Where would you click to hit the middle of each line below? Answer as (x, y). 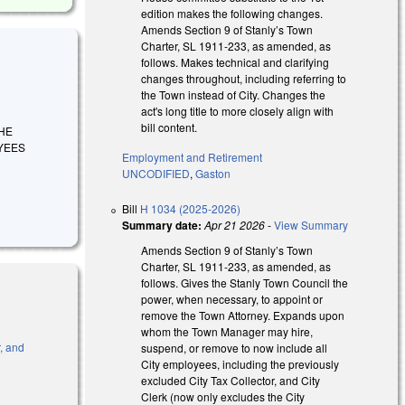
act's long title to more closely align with (238, 110)
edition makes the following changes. (232, 13)
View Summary (311, 224)
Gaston (213, 173)
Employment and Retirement (193, 156)
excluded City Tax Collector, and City (231, 380)
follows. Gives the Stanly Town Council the (245, 282)
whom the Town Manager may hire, (227, 331)
